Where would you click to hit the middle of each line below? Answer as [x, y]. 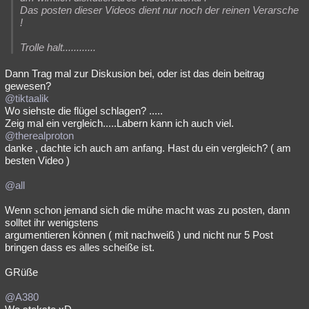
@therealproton [39, 135]
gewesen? [28, 86]
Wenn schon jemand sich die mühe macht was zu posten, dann [147, 210]
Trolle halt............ [58, 47]
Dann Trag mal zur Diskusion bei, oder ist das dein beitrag [134, 73]
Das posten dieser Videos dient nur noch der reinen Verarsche [159, 10]
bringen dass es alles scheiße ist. [80, 247]
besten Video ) [37, 160]
